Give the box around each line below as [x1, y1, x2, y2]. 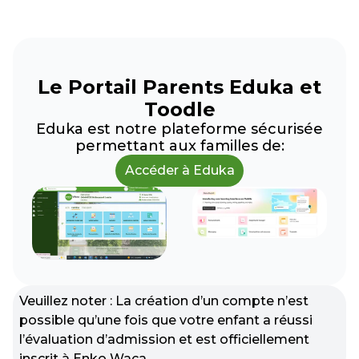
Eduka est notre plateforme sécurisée [36, 119, 323, 138]
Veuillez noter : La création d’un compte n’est [19, 292, 309, 309]
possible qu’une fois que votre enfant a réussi [19, 312, 313, 328]
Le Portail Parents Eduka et [38, 75, 321, 99]
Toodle [143, 97, 216, 121]
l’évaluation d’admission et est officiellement [19, 331, 309, 347]
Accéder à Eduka [124, 162, 235, 178]
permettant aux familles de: [75, 136, 284, 155]
